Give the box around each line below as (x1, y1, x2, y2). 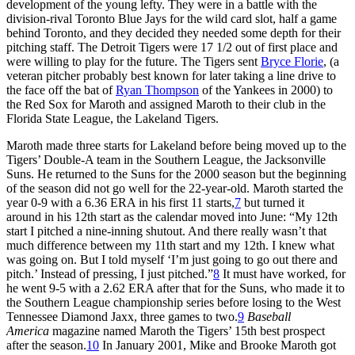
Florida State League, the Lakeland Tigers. (6, 111, 219, 125)
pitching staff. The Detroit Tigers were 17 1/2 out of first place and (6, 40, 338, 54)
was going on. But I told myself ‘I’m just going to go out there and (6, 252, 338, 266)
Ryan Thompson (116, 82, 199, 97)
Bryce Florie (261, 54, 323, 68)
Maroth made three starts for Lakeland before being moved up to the (6, 138, 346, 152)
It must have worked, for (219, 266, 345, 281)
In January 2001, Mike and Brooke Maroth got (99, 338, 336, 352)
